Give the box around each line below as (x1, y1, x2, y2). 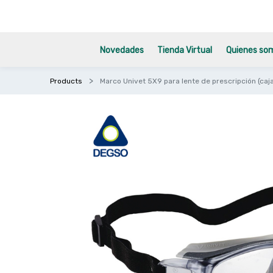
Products (50, 77, 83, 85)
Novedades (100, 45, 144, 55)
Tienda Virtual (157, 45, 213, 55)
